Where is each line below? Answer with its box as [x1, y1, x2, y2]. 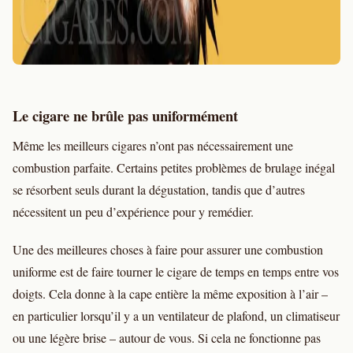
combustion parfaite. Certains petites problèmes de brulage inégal [13, 159, 335, 176]
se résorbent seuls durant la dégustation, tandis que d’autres [13, 181, 305, 199]
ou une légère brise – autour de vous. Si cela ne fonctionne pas [13, 329, 321, 347]
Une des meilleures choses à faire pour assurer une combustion [13, 241, 323, 258]
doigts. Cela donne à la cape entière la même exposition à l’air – [13, 285, 328, 303]
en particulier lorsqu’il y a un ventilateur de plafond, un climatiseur [13, 307, 340, 325]
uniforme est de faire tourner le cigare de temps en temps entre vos [13, 263, 339, 281]
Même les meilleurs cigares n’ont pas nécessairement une [13, 137, 293, 154]
